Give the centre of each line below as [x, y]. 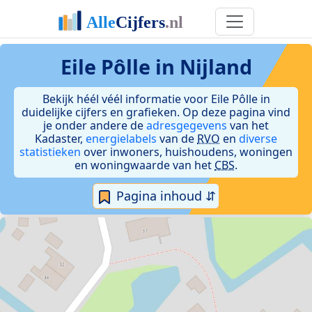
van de [177, 139]
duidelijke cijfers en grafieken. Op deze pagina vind [156, 112]
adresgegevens [187, 125]
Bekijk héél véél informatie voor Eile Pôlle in [156, 99]
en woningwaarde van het [145, 165]
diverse [258, 139]
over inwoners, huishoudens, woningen [187, 152]
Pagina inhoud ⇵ [164, 196]
